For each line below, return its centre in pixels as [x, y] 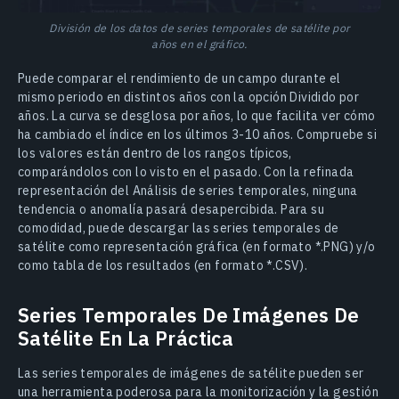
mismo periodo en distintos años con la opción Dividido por [189, 98]
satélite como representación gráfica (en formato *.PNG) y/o [197, 247]
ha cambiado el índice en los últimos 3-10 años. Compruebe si [197, 135]
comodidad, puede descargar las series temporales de [179, 228]
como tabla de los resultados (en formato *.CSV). [163, 266]
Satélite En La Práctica [126, 338]
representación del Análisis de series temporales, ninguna [188, 191]
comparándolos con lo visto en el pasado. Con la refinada [186, 172]
